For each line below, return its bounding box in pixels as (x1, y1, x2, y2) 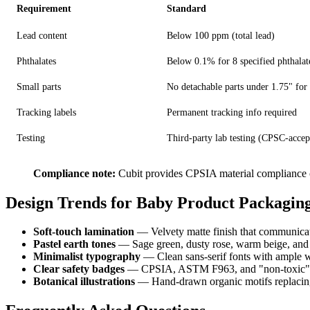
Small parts (17, 80, 61, 92)
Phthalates (17, 55, 56, 66)
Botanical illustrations (33, 275, 135, 288)
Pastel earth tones (33, 238, 116, 250)
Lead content (17, 29, 67, 41)
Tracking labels (17, 106, 76, 118)
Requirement (17, 3, 71, 14)
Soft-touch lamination (33, 226, 134, 238)
